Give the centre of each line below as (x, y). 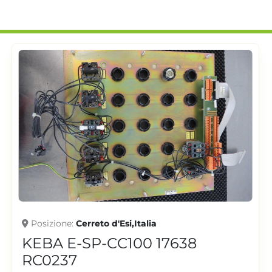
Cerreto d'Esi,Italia (117, 223)
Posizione (52, 223)
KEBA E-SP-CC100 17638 (110, 243)
